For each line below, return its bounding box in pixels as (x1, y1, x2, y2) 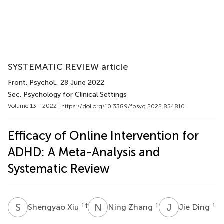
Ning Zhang (108, 202, 155, 212)
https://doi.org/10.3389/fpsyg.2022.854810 (61, 102, 185, 110)
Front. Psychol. (8, 78, 56, 87)
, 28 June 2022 (56, 78, 104, 87)
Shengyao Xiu (28, 202, 81, 212)
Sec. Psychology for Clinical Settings (8, 90, 127, 99)
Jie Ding (179, 202, 212, 212)
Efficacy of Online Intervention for (8, 128, 199, 143)
